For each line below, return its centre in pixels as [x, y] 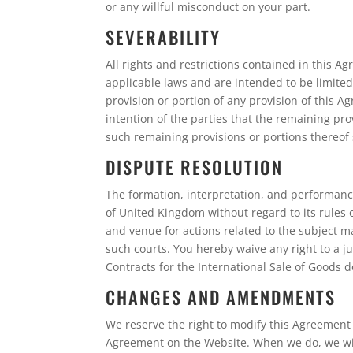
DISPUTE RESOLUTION [195, 167]
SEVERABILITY [163, 37]
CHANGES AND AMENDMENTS [221, 297]
